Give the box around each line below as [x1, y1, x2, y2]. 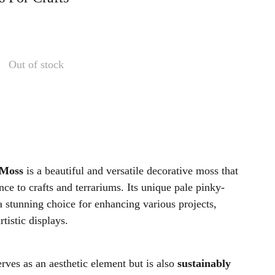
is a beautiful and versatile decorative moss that [23, 165, 238, 177]
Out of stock [9, 58, 64, 71]
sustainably [177, 257, 231, 269]
